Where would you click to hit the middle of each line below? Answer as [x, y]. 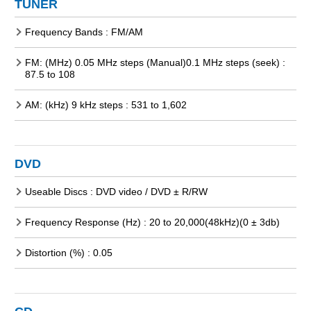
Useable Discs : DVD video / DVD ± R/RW [116, 191]
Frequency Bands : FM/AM [84, 32]
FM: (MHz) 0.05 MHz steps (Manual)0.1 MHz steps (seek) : [155, 62]
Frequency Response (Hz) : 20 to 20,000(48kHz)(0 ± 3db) [152, 222]
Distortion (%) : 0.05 [69, 252]
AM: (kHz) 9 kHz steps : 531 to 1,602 [106, 104]
